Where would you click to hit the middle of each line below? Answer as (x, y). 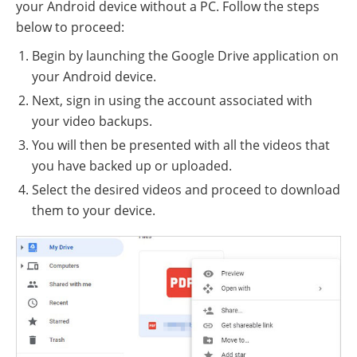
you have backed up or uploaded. (132, 165)
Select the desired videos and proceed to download (186, 189)
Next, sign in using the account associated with (172, 100)
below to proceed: (70, 27)
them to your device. (94, 210)
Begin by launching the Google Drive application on (185, 55)
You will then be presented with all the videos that (181, 145)
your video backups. (92, 121)
